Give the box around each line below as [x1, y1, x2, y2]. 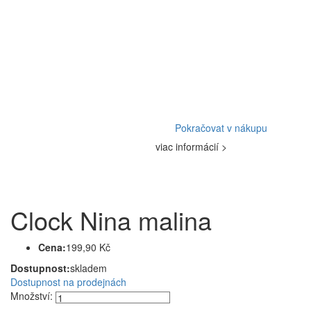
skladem [70, 261, 107, 276]
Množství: [10, 289, 53, 303]
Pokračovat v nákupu [175, 121, 267, 135]
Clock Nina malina [10, 202, 212, 238]
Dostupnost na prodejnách [10, 275, 126, 289]
